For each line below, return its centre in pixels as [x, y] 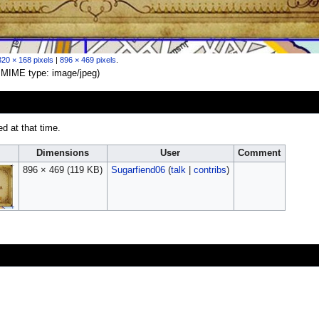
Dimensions [63, 153]
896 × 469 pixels [88, 59]
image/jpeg [74, 73]
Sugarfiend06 [138, 170]
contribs [210, 170]
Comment [260, 153]
